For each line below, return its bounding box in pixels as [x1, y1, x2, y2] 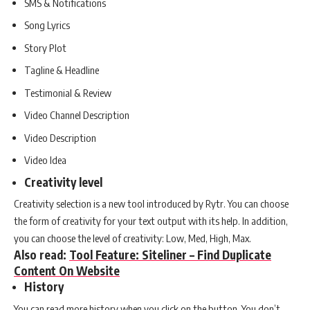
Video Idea [24, 154, 66, 167]
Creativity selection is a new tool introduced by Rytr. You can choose [14, 197, 289, 210]
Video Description [24, 131, 96, 144]
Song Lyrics [24, 19, 70, 32]
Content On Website [14, 263, 120, 279]
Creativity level [24, 174, 102, 190]
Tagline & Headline [24, 64, 99, 77]
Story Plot [24, 41, 66, 54]
